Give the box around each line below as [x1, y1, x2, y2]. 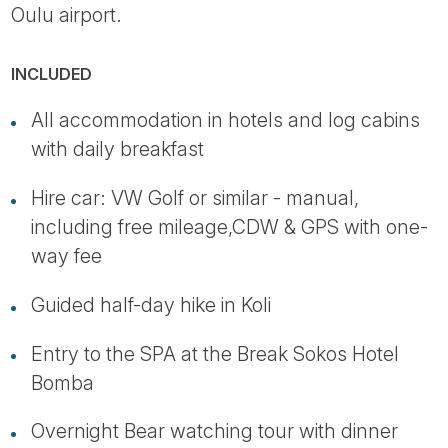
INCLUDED [11, 64, 93, 85]
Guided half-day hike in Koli [31, 292, 271, 317]
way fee [31, 243, 102, 268]
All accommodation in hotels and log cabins [31, 108, 420, 133]
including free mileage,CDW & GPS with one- [31, 214, 428, 239]
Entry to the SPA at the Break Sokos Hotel [31, 341, 399, 366]
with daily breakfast [31, 137, 204, 162]
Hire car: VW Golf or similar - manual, [31, 185, 359, 210]
